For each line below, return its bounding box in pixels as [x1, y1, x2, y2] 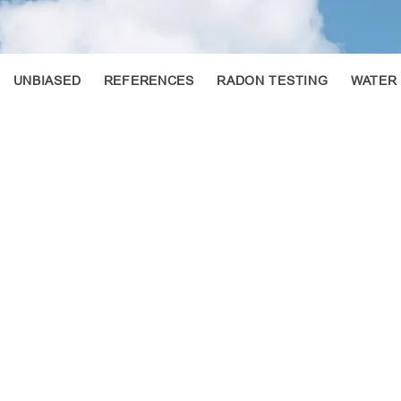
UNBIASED [13, 73, 81, 88]
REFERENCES [103, 73, 194, 88]
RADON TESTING [217, 73, 328, 88]
